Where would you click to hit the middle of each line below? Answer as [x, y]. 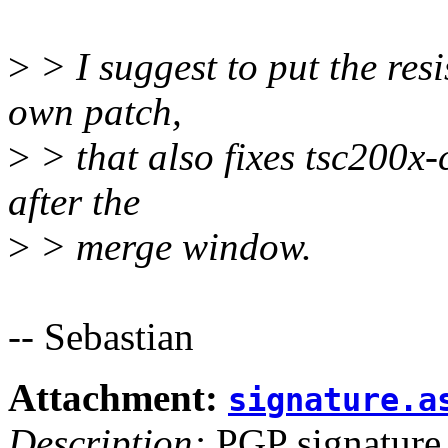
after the [74, 202]
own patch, [95, 112]
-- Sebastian [101, 337]
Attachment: [118, 398]
